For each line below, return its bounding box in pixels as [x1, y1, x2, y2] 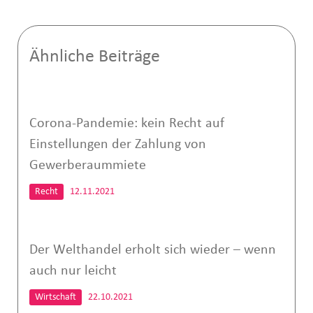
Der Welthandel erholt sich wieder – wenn [29, 242, 276, 257]
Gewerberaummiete [29, 158, 146, 173]
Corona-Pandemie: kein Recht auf [29, 116, 224, 131]
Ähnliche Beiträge [29, 47, 160, 66]
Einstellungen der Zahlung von [29, 137, 206, 152]
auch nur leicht [29, 263, 117, 278]
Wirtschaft [34, 291, 76, 303]
